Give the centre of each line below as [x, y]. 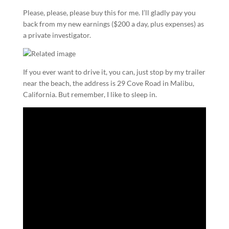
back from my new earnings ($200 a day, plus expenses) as [113, 24]
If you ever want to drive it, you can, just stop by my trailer [114, 72]
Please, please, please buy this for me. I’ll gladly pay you [109, 12]
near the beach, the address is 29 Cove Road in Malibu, [108, 83]
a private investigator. [57, 35]
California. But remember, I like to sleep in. [90, 94]
